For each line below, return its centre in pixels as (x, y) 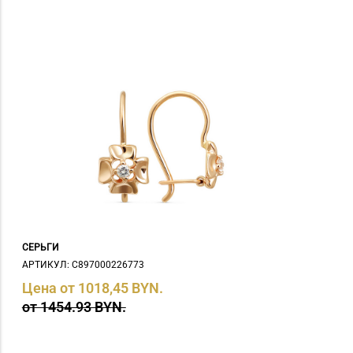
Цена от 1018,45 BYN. (92, 288)
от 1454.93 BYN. (74, 307)
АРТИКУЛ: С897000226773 (83, 264)
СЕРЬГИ (40, 248)
